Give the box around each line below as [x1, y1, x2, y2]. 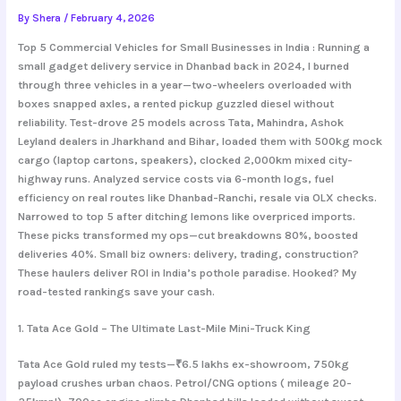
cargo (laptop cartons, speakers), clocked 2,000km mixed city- [17, 152, 353, 166]
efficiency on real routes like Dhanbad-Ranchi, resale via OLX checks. [17, 190, 377, 204]
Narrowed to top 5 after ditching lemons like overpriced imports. [17, 209, 355, 223]
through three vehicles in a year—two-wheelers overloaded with [17, 77, 352, 91]
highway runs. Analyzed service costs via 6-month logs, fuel [17, 171, 334, 185]
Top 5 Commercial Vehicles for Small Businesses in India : [17, 39, 318, 54]
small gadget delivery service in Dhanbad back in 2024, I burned [17, 58, 349, 73]
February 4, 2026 [70, 11, 155, 24]
